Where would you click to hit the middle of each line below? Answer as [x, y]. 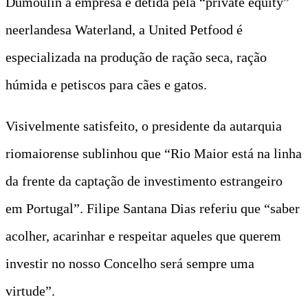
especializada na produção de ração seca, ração [136, 57]
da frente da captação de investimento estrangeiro [144, 180]
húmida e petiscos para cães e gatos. [106, 84]
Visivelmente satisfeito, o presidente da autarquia [144, 125]
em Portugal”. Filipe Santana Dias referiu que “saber [153, 208]
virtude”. [30, 290]
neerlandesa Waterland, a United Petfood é [124, 29]
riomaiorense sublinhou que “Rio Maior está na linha [154, 153]
